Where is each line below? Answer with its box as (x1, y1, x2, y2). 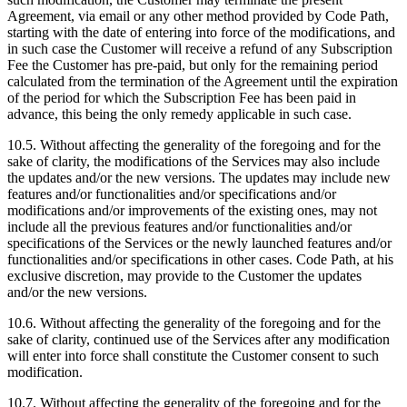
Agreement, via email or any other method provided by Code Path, (7, 8, 389, 25)
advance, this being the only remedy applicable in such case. (7, 106, 352, 123)
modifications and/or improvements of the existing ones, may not (7, 203, 377, 219)
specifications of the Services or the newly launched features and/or (7, 235, 392, 252)
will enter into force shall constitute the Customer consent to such (7, 348, 379, 364)
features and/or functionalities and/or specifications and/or (7, 186, 336, 203)
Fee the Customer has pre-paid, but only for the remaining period (7, 57, 378, 74)
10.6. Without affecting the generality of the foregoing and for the (7, 315, 381, 332)
